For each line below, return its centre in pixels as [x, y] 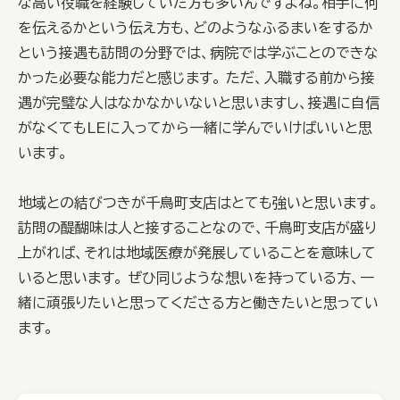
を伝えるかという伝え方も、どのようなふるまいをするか [196, 28]
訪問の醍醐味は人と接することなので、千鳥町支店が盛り [197, 228]
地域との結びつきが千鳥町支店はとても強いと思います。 [198, 203]
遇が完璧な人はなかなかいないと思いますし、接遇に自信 [199, 103]
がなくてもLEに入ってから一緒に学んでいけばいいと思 [195, 128]
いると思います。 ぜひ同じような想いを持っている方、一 [196, 278]
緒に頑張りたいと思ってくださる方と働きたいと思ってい [198, 303]
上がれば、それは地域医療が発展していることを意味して [197, 253]
